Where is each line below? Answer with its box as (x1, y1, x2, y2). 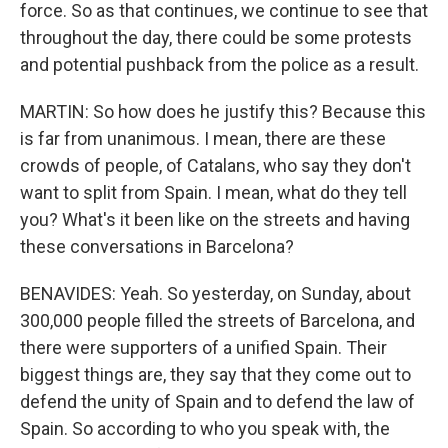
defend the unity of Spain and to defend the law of (20, 391, 415, 412)
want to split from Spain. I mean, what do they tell (20, 182, 407, 203)
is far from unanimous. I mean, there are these (20, 128, 386, 149)
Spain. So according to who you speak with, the (20, 418, 390, 439)
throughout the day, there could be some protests (20, 27, 412, 48)
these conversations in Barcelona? (20, 236, 294, 257)
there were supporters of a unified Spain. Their (20, 337, 387, 358)
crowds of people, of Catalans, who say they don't (20, 155, 411, 176)
